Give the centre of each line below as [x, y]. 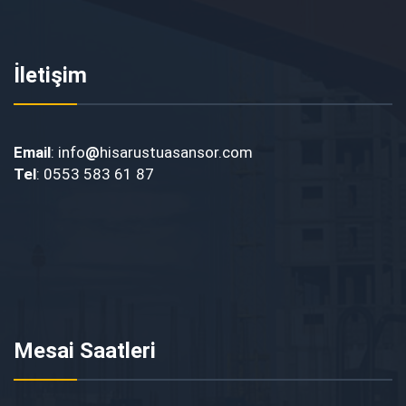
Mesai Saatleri [85, 351]
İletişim [50, 75]
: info [68, 152]
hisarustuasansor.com [176, 152]
